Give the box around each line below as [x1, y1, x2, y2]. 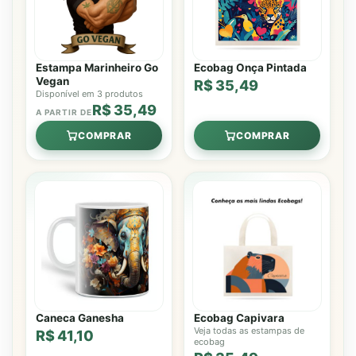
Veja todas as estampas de [194, 325, 304, 337]
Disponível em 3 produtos [36, 88, 143, 100]
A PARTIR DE [36, 107, 92, 118]
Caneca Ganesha [36, 311, 124, 325]
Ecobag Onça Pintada [194, 61, 307, 75]
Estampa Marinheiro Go [36, 61, 158, 75]
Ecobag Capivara [194, 311, 284, 325]
